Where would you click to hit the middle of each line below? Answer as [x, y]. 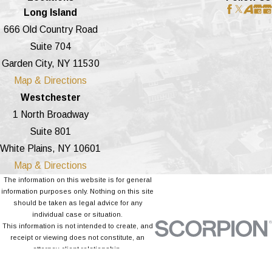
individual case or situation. [77, 215]
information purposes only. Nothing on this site [77, 192]
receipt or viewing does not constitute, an [77, 238]
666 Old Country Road [50, 30]
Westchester [50, 98]
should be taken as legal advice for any [77, 203]
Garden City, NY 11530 [50, 64]
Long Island [50, 13]
